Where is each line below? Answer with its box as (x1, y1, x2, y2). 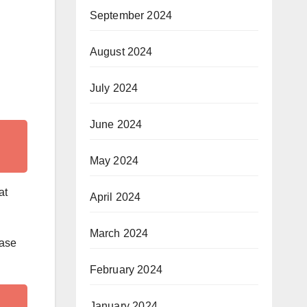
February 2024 (89, 264, 163, 275)
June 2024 (89, 119, 143, 130)
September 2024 (89, 10, 173, 21)
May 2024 (89, 155, 139, 167)
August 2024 (89, 46, 153, 58)
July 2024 (89, 82, 138, 94)
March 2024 (89, 228, 149, 239)
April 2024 (89, 191, 141, 203)
